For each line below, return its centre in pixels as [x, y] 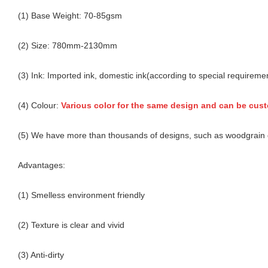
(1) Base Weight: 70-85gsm [70, 15]
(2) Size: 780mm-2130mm [68, 45]
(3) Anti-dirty [41, 255]
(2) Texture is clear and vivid [71, 225]
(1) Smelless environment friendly [81, 195]
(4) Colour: [39, 105]
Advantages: [42, 165]
